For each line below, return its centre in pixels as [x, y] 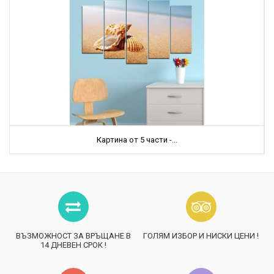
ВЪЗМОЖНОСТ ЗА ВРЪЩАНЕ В [73, 235]
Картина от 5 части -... [137, 139]
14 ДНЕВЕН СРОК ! [73, 245]
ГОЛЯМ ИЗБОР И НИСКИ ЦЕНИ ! [201, 235]
